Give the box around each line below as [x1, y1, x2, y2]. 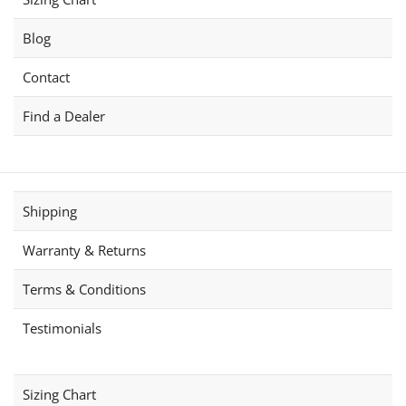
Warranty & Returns [23, 241, 146, 260]
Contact [23, 68, 70, 87]
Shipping [23, 202, 77, 221]
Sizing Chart [23, 385, 96, 404]
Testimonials [23, 319, 101, 338]
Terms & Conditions [23, 280, 146, 299]
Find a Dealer [23, 107, 105, 126]
